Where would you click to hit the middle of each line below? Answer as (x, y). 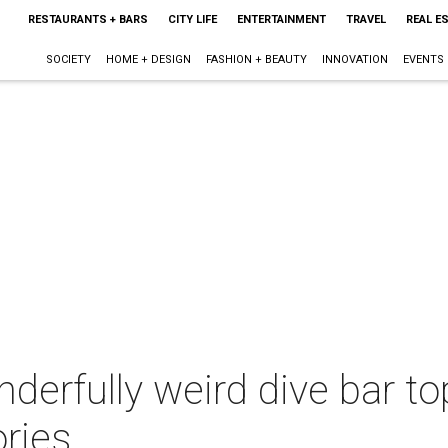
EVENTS (423, 59)
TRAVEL (365, 19)
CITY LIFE (192, 19)
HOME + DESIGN (148, 59)
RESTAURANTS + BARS (87, 19)
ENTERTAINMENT (281, 19)
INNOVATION (354, 59)
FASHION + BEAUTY (256, 59)
